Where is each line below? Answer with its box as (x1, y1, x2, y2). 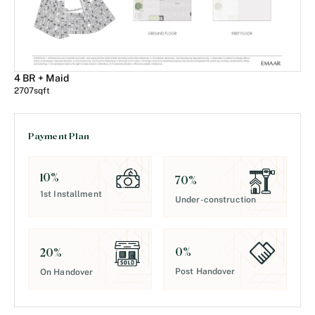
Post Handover (175, 266, 236, 276)
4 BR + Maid (14, 72, 69, 84)
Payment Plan (27, 131, 90, 141)
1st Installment (39, 188, 102, 199)
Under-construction (175, 194, 257, 205)
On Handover (39, 266, 94, 277)
